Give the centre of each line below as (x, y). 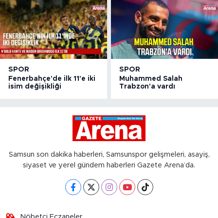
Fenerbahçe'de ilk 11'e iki (52, 79)
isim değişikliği (35, 87)
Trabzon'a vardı (147, 87)
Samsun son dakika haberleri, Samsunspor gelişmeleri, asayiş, (109, 155)
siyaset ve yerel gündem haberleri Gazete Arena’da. (109, 165)
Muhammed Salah (151, 79)
